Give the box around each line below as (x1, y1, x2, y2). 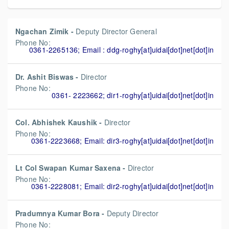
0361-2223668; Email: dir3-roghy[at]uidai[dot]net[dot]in (31, 135, 214, 146)
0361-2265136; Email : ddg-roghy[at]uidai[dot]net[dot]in (29, 44, 214, 55)
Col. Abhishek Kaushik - (15, 117, 104, 127)
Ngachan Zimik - (15, 26, 76, 36)
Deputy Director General (76, 26, 157, 36)
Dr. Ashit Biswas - (15, 72, 81, 82)
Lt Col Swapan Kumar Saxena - (15, 163, 128, 173)
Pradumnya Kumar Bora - (15, 208, 107, 218)
